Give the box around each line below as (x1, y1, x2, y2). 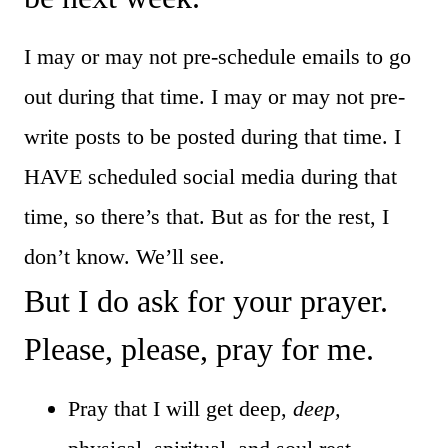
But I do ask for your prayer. (24, 282, 388, 319)
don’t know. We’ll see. (24, 243, 225, 269)
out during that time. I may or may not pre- (24, 83, 405, 109)
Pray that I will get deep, (68, 395, 293, 421)
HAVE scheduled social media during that (24, 163, 397, 189)
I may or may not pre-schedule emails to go (24, 43, 411, 69)
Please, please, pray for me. (24, 330, 374, 367)
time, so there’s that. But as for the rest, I (24, 203, 389, 229)
